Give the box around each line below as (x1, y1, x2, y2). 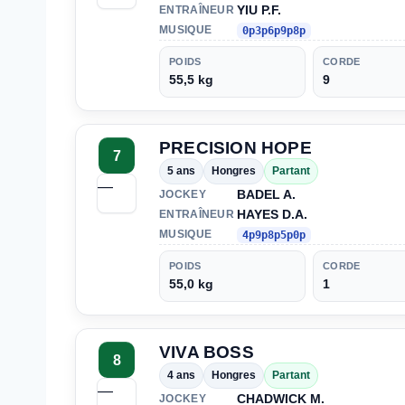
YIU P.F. (237, 3, 281, 18)
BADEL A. (237, 187, 296, 202)
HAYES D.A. (237, 207, 307, 222)
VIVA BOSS (159, 343, 254, 363)
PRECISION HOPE (159, 138, 312, 158)
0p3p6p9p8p (242, 24, 306, 38)
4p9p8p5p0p (242, 229, 306, 242)
